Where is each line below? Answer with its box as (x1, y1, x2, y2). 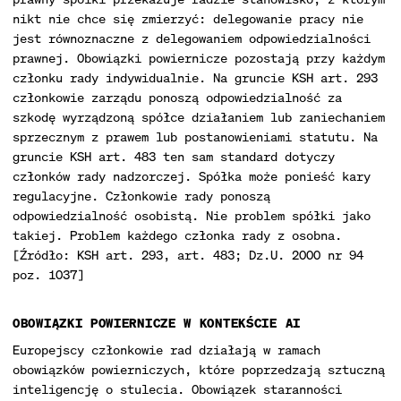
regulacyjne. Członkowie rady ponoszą (13, 187, 270, 204)
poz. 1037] (13, 266, 84, 283)
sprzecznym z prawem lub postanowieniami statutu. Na (13, 128, 378, 145)
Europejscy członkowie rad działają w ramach (13, 341, 320, 358)
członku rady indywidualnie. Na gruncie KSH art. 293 (13, 69, 378, 86)
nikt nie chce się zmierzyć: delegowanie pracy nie (13, 10, 363, 27)
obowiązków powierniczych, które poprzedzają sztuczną (13, 361, 385, 378)
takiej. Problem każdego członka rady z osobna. (13, 226, 342, 243)
